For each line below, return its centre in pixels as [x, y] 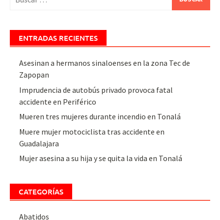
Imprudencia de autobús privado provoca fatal [96, 90]
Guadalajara [39, 143]
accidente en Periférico [58, 101]
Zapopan [34, 75]
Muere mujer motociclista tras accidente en [92, 131]
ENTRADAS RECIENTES [58, 38]
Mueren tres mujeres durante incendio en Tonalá [100, 117]
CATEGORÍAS [41, 192]
